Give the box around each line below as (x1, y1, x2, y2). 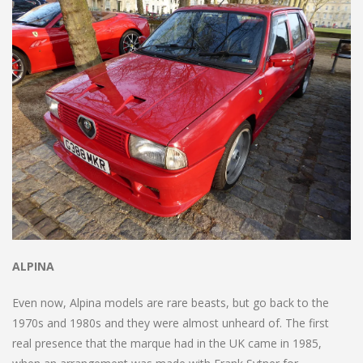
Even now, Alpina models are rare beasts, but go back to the (12, 294, 329, 310)
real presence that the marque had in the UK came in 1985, (12, 335, 322, 351)
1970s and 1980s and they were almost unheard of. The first (12, 314, 329, 331)
